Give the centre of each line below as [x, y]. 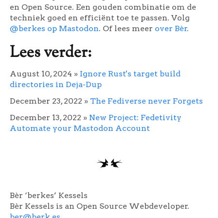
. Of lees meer [127, 28]
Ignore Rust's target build [130, 73]
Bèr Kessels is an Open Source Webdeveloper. [100, 206]
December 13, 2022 [45, 117]
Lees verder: [51, 53]
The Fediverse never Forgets [146, 101]
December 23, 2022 [46, 101]
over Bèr [171, 28]
